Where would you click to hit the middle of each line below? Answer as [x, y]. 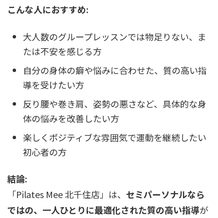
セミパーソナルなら [165, 194]
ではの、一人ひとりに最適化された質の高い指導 [103, 210]
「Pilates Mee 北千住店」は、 [67, 194]
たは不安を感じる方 [62, 51]
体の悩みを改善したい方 [71, 118]
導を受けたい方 [54, 84]
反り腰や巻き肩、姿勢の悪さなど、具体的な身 [115, 103]
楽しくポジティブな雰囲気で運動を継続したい [115, 137]
